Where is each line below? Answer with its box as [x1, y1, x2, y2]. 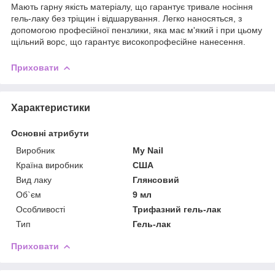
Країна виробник [16, 160, 83, 170]
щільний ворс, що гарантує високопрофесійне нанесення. [11, 36, 246, 47]
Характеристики [11, 102, 90, 113]
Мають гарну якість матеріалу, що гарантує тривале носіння [11, 1, 253, 12]
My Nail [133, 145, 164, 155]
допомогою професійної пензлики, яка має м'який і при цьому [11, 25, 262, 35]
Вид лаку [16, 174, 52, 185]
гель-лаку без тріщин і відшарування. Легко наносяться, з [11, 13, 242, 23]
